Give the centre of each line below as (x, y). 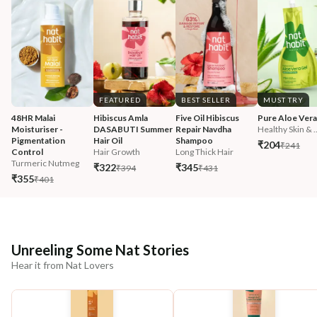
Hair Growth (117, 152)
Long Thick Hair (204, 152)
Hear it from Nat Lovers (63, 265)
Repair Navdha (204, 129)
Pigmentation (39, 140)
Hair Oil (108, 140)
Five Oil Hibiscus (208, 118)
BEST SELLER (206, 100)
